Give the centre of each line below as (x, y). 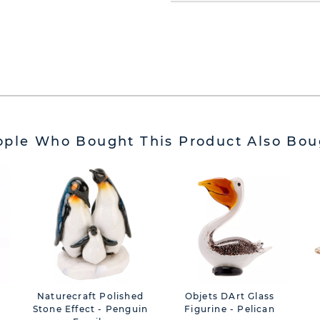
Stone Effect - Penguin (90, 309)
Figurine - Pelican (230, 309)
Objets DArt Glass (230, 296)
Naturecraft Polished (90, 296)
